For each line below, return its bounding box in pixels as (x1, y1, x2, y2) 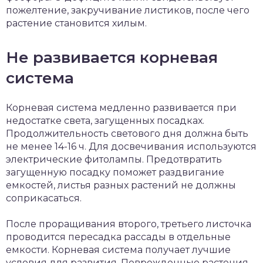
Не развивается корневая (6, 48, 218, 68)
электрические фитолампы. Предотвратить (6, 154, 222, 166)
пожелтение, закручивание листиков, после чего (6, 5, 249, 16)
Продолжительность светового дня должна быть (6, 128, 248, 140)
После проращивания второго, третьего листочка (6, 218, 251, 230)
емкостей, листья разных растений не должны (6, 180, 236, 191)
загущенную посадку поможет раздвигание (6, 167, 224, 178)
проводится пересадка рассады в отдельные (6, 231, 231, 243)
